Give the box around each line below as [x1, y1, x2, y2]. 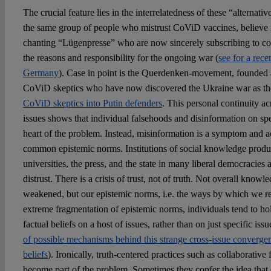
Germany [22, 67, 59, 78]
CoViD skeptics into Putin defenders [22, 97, 162, 108]
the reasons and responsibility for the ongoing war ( [22, 52, 218, 63]
